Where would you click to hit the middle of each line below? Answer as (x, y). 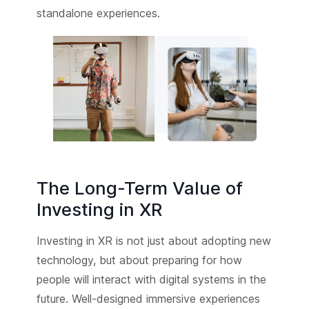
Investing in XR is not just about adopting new (153, 240)
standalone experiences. (98, 13)
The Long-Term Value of (139, 188)
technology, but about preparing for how (139, 260)
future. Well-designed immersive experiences (148, 298)
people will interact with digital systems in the (151, 279)
